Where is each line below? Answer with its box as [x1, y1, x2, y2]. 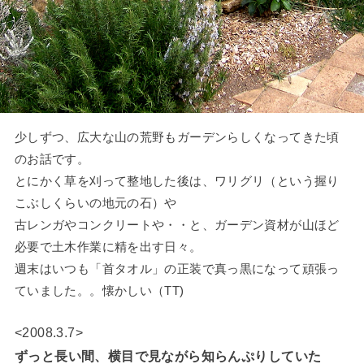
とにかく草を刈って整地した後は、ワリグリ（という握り [14, 174, 340, 188]
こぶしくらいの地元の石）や [14, 196, 177, 210]
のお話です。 [14, 152, 90, 166]
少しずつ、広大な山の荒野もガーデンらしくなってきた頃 [14, 130, 340, 144]
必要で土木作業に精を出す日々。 [14, 240, 202, 253]
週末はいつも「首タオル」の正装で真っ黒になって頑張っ [14, 262, 340, 275]
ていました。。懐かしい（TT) [14, 284, 197, 297]
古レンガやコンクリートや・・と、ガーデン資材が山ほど [14, 218, 340, 232]
